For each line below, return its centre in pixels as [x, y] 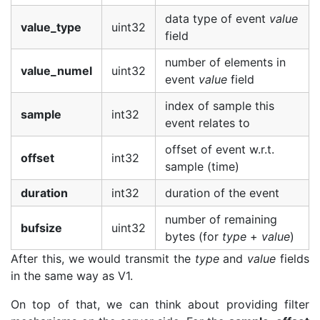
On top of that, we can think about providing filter [160, 304]
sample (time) [202, 166]
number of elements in [225, 62]
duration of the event [222, 193]
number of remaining [221, 219]
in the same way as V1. [72, 276]
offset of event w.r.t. [220, 149]
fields [293, 259]
